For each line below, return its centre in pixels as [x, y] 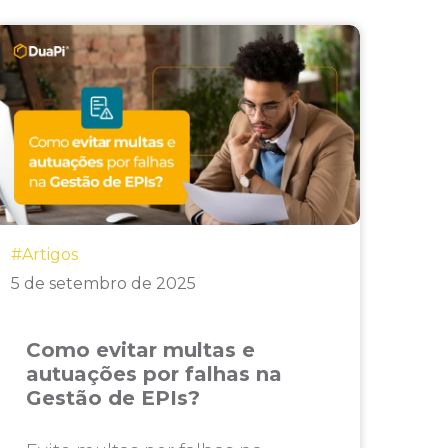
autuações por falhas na [153, 374]
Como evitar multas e [140, 350]
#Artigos [44, 254]
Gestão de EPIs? [112, 398]
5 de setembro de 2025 [103, 283]
